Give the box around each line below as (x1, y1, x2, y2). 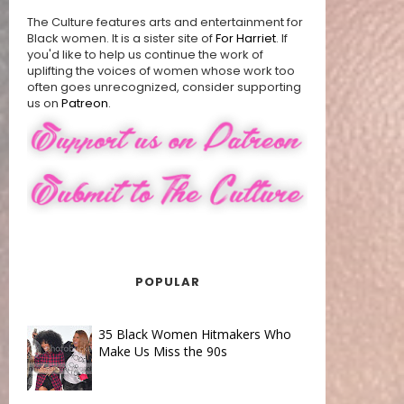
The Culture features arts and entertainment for (27, 14, 303, 31)
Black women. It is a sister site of (27, 30, 216, 47)
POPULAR (134, 272, 200, 290)
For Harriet (216, 30, 276, 47)
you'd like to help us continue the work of (27, 46, 263, 63)
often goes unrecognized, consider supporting (27, 78, 301, 96)
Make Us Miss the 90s (97, 342, 227, 360)
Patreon (61, 95, 108, 112)
